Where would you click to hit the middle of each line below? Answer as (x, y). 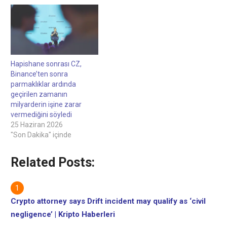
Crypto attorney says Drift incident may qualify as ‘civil (108, 201)
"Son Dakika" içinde (41, 135)
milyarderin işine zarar (46, 104)
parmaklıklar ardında (43, 84)
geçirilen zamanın (39, 94)
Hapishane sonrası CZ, (46, 64)
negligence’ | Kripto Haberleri (63, 214)
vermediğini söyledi (41, 114)
